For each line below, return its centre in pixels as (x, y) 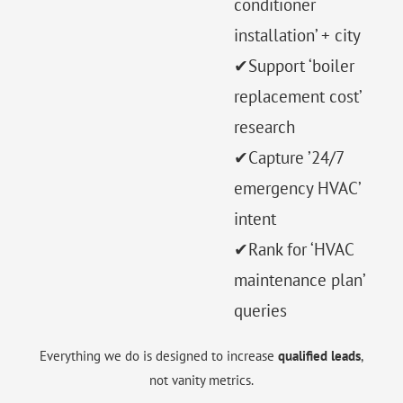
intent (255, 219)
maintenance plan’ (299, 280)
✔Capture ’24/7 (289, 158)
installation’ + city (297, 36)
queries (260, 311)
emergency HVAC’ (297, 188)
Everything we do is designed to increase (159, 356)
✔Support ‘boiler (294, 66)
